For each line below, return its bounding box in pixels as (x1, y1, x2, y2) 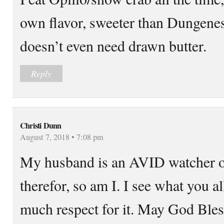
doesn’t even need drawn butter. (20, 35, 206, 55)
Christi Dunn (20, 119, 61, 131)
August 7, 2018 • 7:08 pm (20, 131, 103, 142)
